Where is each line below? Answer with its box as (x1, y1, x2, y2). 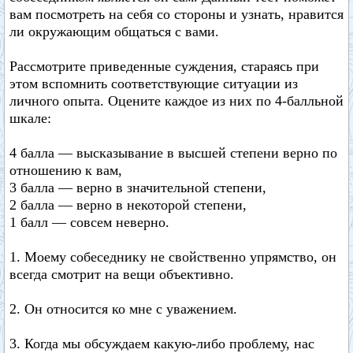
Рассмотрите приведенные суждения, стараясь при (9, 58, 319, 74)
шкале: (9, 110, 51, 126)
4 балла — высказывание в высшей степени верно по (9, 145, 337, 161)
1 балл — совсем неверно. (9, 214, 169, 230)
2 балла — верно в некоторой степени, (9, 197, 247, 213)
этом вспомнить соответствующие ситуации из (9, 76, 298, 91)
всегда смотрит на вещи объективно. (9, 266, 234, 282)
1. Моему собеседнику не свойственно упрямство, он (9, 249, 336, 265)
